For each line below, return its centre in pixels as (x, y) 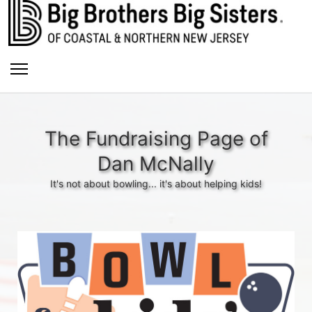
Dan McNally (156, 163)
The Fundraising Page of (156, 138)
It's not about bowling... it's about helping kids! (156, 183)
